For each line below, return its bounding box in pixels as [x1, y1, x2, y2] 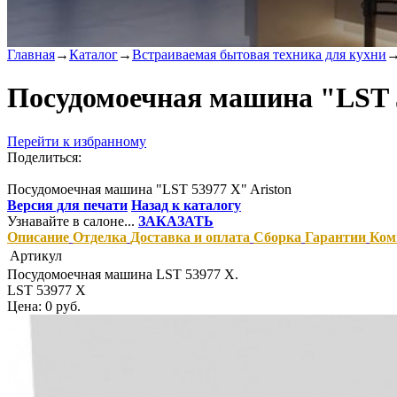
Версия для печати [7, 197, 128, 213]
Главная [7, 47, 55, 62]
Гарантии [305, 229, 366, 245]
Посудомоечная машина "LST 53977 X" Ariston [7, 181, 292, 197]
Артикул [10, 247, 62, 263]
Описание [7, 229, 69, 245]
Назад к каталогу [131, 197, 241, 213]
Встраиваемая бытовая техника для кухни [132, 47, 386, 62]
